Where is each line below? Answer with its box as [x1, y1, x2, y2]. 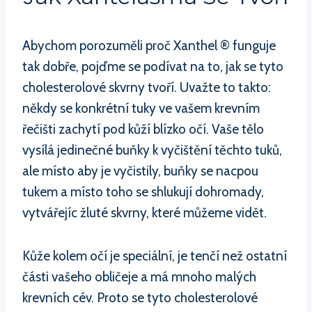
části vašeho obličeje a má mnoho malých [22, 268, 256, 285]
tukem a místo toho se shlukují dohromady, [22, 183, 264, 200]
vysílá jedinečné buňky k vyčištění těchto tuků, [22, 141, 282, 158]
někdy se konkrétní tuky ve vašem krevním [22, 100, 260, 116]
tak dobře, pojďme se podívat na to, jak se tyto [22, 58, 283, 75]
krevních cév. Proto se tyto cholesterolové [22, 289, 258, 306]
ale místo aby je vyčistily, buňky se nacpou [22, 162, 258, 179]
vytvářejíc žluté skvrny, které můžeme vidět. [22, 204, 267, 221]
